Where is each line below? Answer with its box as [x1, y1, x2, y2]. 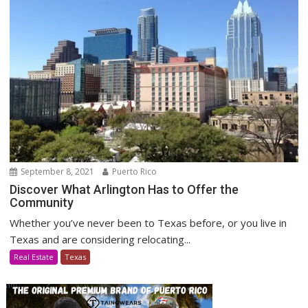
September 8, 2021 [19, 165, 95, 177]
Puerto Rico [110, 165, 157, 177]
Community [10, 195, 74, 210]
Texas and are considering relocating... [10, 232, 191, 246]
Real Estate [14, 251, 54, 262]
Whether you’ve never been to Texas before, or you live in [10, 215, 287, 230]
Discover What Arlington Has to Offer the [10, 181, 239, 197]
